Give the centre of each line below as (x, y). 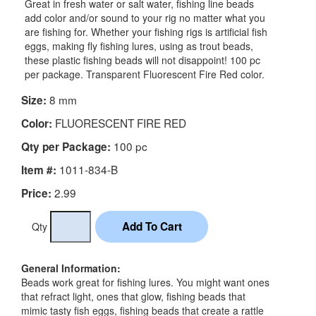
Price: (36, 194)
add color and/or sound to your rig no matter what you (145, 18)
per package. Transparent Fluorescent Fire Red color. (145, 74)
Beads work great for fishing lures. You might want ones (145, 282)
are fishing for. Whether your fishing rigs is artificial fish (146, 32)
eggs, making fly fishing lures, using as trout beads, (139, 46)
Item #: (39, 170)
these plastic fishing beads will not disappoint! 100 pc (142, 60)
